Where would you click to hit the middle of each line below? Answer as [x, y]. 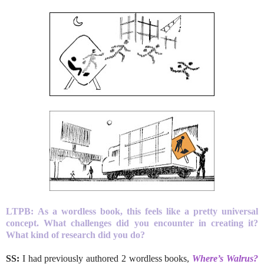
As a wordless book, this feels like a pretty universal [148, 211]
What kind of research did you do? [77, 235]
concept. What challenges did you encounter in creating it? [132, 223]
